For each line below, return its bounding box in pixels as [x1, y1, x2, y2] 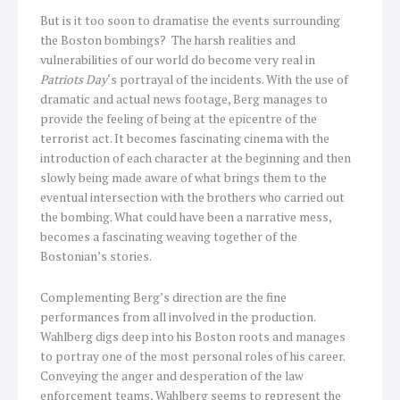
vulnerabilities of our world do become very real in [40, 52, 315, 69]
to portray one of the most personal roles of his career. [40, 348, 345, 365]
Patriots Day [40, 71, 107, 88]
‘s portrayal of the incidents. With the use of [107, 71, 348, 88]
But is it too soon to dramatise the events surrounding [40, 12, 340, 29]
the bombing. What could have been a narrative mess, [40, 209, 331, 226]
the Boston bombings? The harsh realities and [40, 32, 296, 49]
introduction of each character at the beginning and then [40, 150, 351, 167]
